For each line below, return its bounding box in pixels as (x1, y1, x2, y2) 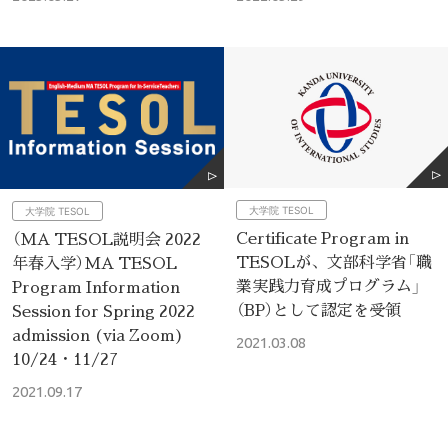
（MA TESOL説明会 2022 (12, 226, 201, 250)
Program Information (12, 274, 180, 298)
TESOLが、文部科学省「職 (236, 250, 432, 274)
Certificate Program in (236, 226, 409, 250)
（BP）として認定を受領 (236, 298, 401, 322)
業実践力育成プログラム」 (236, 274, 421, 298)
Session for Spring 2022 (12, 298, 195, 322)
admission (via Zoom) (12, 322, 184, 346)
